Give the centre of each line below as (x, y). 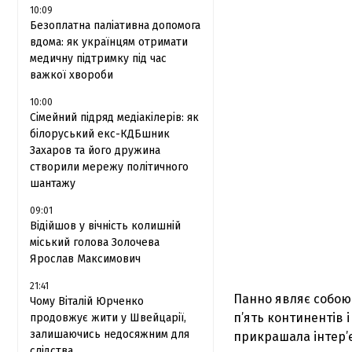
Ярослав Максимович (85, 259)
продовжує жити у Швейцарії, (108, 318)
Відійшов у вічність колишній (105, 226)
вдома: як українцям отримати (109, 42)
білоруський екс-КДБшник (100, 134)
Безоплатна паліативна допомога (115, 26)
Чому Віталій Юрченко (87, 301)
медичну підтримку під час (98, 59)
